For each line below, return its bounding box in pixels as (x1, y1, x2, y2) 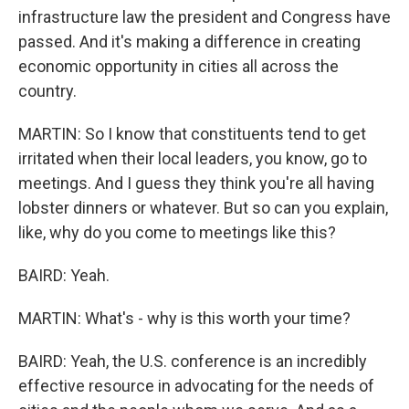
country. (18, 81, 77, 100)
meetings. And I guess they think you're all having (18, 173, 374, 193)
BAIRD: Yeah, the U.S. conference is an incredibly (18, 351, 367, 371)
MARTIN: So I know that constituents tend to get (18, 124, 366, 143)
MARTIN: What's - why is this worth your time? (18, 309, 351, 328)
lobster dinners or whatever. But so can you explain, (18, 198, 388, 217)
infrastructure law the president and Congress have (18, 7, 391, 26)
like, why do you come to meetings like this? (18, 223, 336, 242)
